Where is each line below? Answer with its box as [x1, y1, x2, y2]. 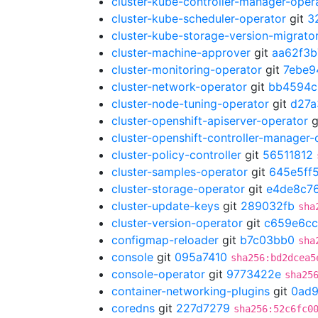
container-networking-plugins [111, 284, 270, 298]
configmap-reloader [111, 233, 219, 247]
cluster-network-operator [111, 79, 247, 94]
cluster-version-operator [111, 216, 243, 230]
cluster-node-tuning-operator [111, 97, 269, 111]
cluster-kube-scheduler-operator [111, 11, 286, 26]
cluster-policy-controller [111, 148, 241, 162]
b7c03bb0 [240, 233, 295, 247]
